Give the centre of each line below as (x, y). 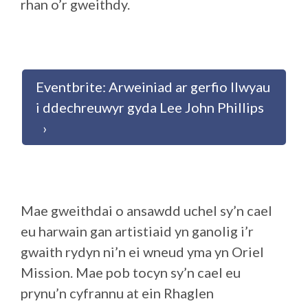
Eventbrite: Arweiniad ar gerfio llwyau (153, 87)
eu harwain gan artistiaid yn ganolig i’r (137, 231)
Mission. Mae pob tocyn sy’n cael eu (131, 272)
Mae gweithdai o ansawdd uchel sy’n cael (146, 210)
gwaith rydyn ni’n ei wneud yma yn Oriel (142, 252)
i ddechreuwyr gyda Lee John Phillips (151, 107)
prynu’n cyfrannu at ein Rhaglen (117, 293)
